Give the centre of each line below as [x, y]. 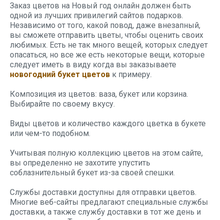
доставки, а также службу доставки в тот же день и [105, 212]
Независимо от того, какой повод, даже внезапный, [105, 25]
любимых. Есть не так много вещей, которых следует [109, 45]
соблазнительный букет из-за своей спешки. [92, 173]
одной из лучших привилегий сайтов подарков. [96, 15]
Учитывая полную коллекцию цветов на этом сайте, [106, 153]
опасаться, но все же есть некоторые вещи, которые [107, 55]
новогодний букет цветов [60, 74]
